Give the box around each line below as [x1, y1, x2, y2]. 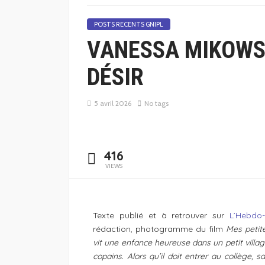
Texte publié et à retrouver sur [93, 210, 230, 221]
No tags [144, 99, 169, 108]
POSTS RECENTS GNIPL [94, 20, 163, 28]
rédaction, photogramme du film [93, 224, 226, 235]
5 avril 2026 [94, 99, 131, 108]
